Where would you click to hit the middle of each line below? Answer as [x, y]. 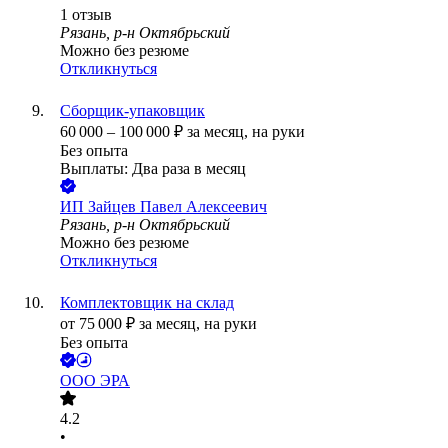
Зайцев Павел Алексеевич [177, 207]
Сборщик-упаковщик [132, 111]
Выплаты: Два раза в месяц [153, 169]
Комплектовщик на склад [147, 303]
